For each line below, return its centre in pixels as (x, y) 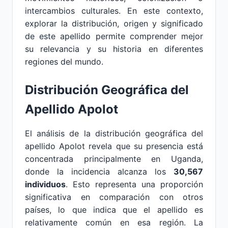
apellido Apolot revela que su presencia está (114, 146)
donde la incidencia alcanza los (99, 172)
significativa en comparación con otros (114, 197)
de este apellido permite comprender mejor (114, 36)
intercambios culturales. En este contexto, (114, 11)
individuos (45, 184)
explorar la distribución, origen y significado (114, 23)
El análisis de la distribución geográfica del (114, 133)
